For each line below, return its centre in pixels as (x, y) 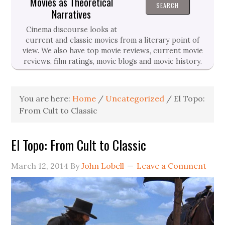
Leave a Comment (172, 165)
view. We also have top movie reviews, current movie (113, 50)
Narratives (71, 14)
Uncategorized (135, 98)
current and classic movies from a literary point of (113, 40)
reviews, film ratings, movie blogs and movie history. (113, 61)
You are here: (46, 98)
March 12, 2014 (40, 165)
